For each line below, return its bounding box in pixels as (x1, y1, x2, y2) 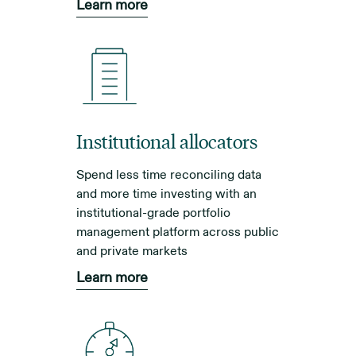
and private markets (76, 246, 188, 257)
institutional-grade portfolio (76, 207, 230, 219)
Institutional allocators (76, 128, 257, 153)
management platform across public (76, 226, 279, 238)
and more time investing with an (76, 188, 257, 200)
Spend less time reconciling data (76, 169, 261, 181)
